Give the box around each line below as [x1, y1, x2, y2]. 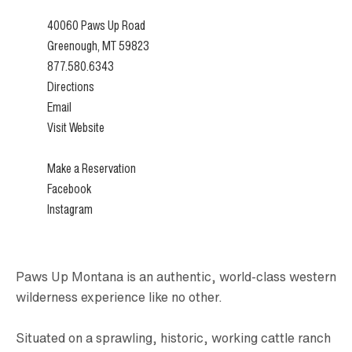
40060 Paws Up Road [47, 16, 145, 35]
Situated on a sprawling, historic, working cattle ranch [16, 328, 331, 348]
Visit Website [47, 118, 104, 137]
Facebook [47, 179, 91, 199]
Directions [47, 77, 94, 97]
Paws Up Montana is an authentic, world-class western [16, 267, 336, 287]
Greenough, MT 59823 [47, 36, 149, 56]
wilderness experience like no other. [16, 288, 222, 307]
